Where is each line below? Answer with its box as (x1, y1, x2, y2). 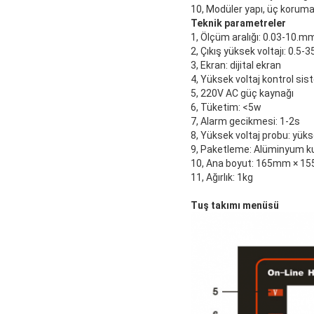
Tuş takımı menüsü (191, 200, 279, 212)
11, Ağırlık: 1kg (191, 172, 253, 184)
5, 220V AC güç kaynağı (191, 88, 294, 100)
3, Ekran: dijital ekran (191, 60, 281, 71)
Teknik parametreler (191, 18, 286, 29)
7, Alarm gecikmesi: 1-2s (191, 116, 300, 128)
